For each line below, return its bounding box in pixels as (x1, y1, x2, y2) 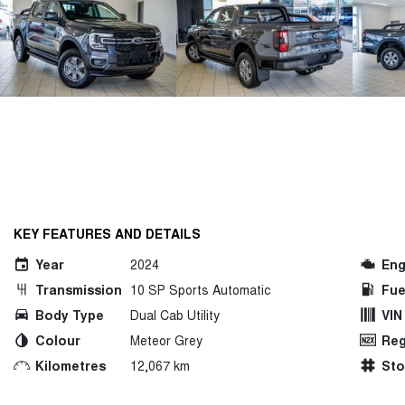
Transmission (35, 280, 122, 298)
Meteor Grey (130, 331, 202, 349)
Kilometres (35, 356, 106, 374)
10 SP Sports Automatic (130, 280, 270, 298)
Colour (35, 331, 80, 349)
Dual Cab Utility (130, 306, 220, 324)
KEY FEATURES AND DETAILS (14, 224, 201, 242)
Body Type (35, 306, 104, 324)
